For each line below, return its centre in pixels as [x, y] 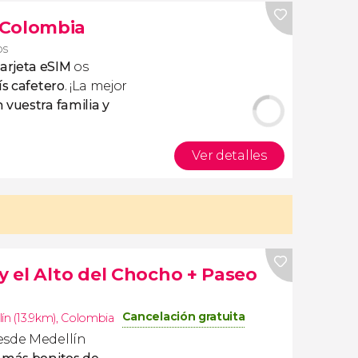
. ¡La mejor [96, 86]
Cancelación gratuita [183, 316]
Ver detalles [229, 155]
